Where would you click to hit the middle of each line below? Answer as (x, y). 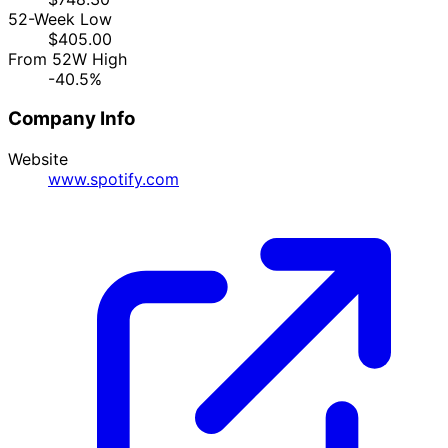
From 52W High (67, 58)
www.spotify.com (113, 178)
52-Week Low (60, 18)
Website (38, 158)
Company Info (71, 119)
